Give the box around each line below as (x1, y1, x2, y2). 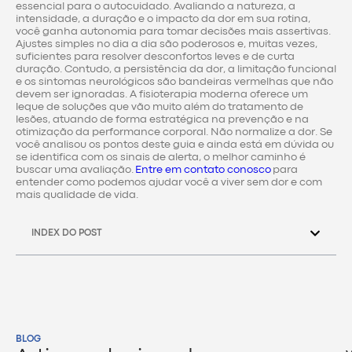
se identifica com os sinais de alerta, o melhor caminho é (16, 152, 306, 162)
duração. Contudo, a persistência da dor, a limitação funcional (16, 64, 336, 74)
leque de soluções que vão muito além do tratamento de (16, 101, 303, 112)
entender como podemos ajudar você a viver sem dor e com (16, 177, 322, 187)
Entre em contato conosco (135, 164, 271, 174)
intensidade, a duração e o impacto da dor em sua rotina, (16, 13, 310, 24)
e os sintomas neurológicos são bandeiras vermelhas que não (16, 76, 333, 86)
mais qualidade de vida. (16, 189, 138, 200)
